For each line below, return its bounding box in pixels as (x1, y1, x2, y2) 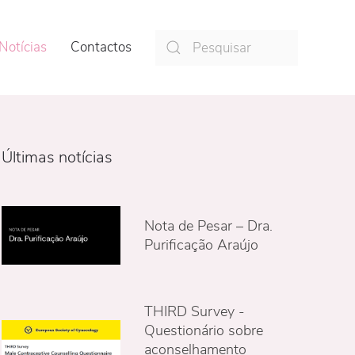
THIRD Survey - (143, 302, 245, 321)
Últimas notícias (2, 147, 113, 168)
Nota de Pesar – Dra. (143, 216, 273, 235)
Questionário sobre (143, 321, 263, 340)
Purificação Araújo (143, 235, 258, 254)
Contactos (71, 38, 132, 56)
